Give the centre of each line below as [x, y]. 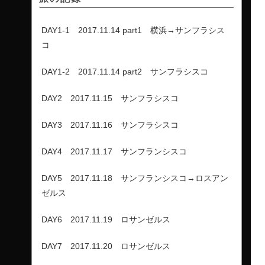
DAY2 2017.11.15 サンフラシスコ [110, 98]
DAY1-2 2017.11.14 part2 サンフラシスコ [125, 71]
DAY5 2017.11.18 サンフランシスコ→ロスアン [135, 178]
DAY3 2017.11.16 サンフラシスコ [110, 125]
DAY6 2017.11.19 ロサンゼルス [106, 219]
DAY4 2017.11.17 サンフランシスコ [114, 151]
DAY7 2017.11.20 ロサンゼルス [106, 246]
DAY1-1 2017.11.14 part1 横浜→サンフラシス [133, 30]
